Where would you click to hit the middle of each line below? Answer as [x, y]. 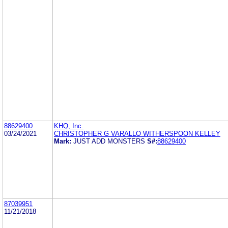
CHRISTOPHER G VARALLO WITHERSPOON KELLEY [137, 133]
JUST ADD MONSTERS [109, 141]
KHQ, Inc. [69, 126]
